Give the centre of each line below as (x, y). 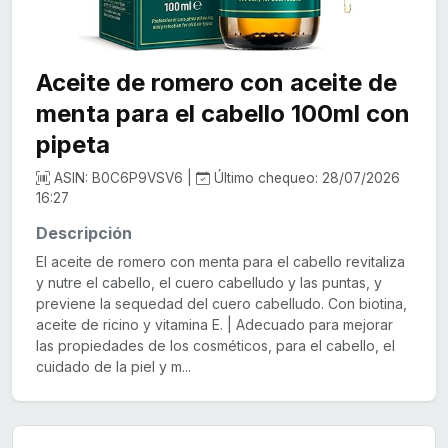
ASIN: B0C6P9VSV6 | (123, 178)
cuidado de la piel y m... (113, 367)
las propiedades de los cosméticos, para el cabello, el (215, 346)
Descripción (84, 233)
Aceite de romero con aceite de (216, 83)
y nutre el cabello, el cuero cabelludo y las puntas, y (209, 283)
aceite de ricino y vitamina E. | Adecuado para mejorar (214, 325)
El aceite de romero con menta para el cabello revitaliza (220, 262)
